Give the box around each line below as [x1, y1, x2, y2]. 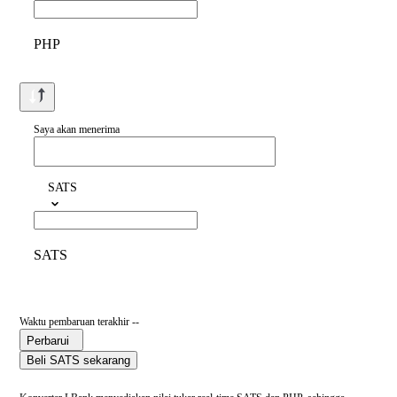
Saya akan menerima [34, 123, 120, 136]
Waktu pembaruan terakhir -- [19, 315, 139, 329]
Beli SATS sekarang [27, 354, 130, 368]
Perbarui [27, 334, 69, 348]
